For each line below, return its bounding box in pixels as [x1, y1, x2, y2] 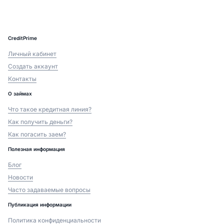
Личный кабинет [8, 49, 56, 57]
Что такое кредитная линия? [8, 105, 91, 113]
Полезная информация [8, 145, 65, 152]
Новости [8, 173, 33, 181]
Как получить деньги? [8, 117, 72, 125]
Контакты [8, 74, 36, 82]
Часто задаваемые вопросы [8, 185, 90, 193]
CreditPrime [8, 34, 37, 41]
